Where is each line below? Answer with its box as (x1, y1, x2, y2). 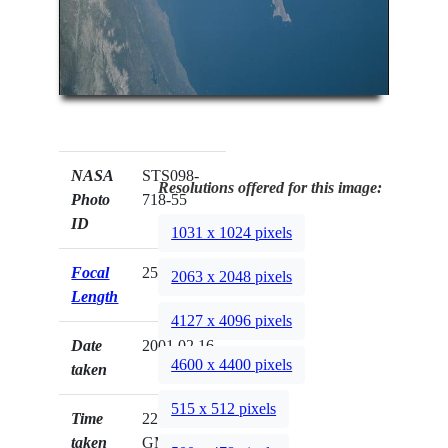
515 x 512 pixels (171, 400, 277, 418)
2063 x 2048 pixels (171, 268, 293, 286)
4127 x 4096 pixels (171, 312, 293, 330)
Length (71, 288, 119, 306)
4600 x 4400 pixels (171, 356, 293, 374)
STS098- (142, 167, 200, 185)
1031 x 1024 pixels (171, 224, 293, 242)
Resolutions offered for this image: (158, 179, 383, 197)
